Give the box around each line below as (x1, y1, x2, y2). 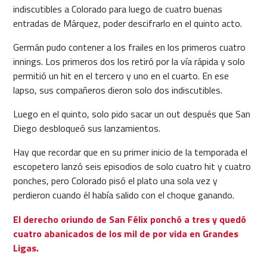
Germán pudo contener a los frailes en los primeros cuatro (13, 40, 246, 55)
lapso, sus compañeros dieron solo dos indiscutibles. (13, 83, 222, 98)
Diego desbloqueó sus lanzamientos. (13, 121, 160, 136)
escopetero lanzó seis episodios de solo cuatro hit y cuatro (13, 159, 251, 174)
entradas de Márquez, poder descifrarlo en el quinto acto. (13, 16, 242, 31)
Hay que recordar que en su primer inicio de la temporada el (13, 145, 247, 160)
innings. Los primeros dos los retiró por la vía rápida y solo (13, 54, 245, 69)
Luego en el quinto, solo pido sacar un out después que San (13, 107, 250, 122)
